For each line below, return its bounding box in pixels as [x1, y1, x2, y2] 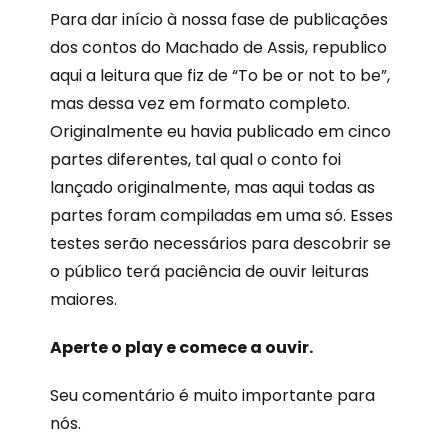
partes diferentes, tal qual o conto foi [50, 148, 341, 171]
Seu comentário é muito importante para [50, 384, 375, 407]
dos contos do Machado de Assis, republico [50, 36, 387, 59]
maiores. [50, 288, 117, 311]
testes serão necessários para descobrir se [50, 232, 391, 255]
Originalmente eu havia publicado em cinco [50, 120, 391, 143]
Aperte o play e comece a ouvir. [50, 336, 313, 359]
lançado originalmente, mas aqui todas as [50, 176, 375, 199]
